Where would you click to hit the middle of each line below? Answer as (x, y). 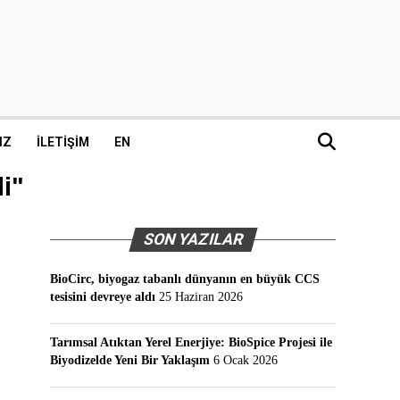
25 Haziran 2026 (201, 296)
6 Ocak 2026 (246, 360)
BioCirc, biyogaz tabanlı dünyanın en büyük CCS (185, 279)
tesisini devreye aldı (103, 296)
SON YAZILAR (193, 239)
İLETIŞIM (63, 142)
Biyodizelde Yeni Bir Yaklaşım (130, 360)
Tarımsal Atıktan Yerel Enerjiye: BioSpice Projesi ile (191, 342)
